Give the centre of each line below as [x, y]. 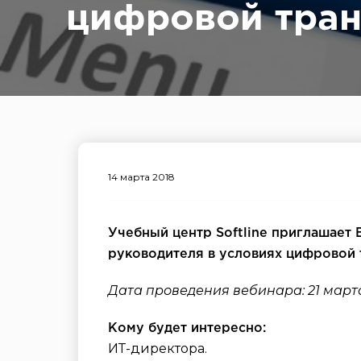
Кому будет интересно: [187, 328]
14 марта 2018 [141, 177]
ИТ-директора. [158, 349]
